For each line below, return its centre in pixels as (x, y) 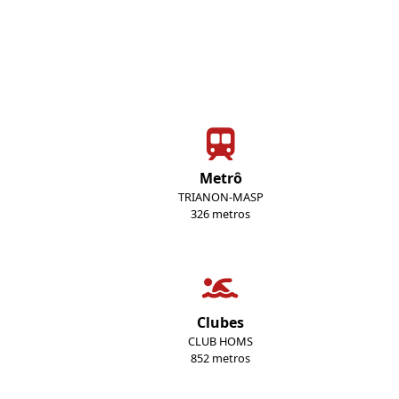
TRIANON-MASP (220, 197)
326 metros (220, 214)
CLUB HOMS (220, 341)
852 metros (220, 358)
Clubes (220, 322)
